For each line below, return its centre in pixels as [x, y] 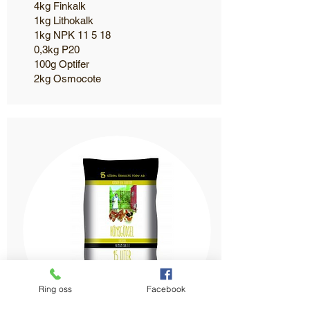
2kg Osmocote [67, 79]
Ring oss [55, 289]
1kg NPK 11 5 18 [72, 35]
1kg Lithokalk [64, 20]
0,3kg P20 [57, 49]
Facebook [166, 289]
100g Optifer [62, 64]
